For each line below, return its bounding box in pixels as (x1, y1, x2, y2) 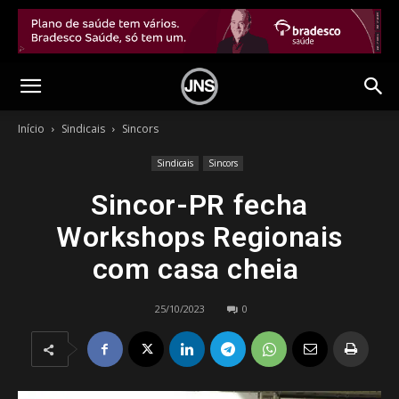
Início (18, 121, 45, 136)
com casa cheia (92, 252, 307, 286)
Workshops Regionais (55, 220, 344, 254)
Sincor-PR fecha (91, 188, 308, 222)
